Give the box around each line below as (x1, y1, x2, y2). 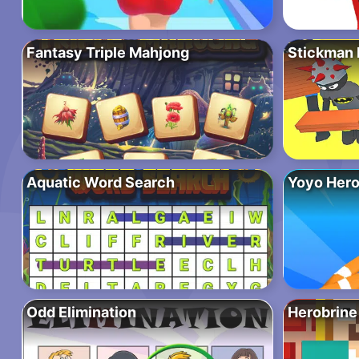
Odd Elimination (26, 304, 136, 321)
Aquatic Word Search (26, 174, 175, 192)
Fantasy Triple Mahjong (26, 44, 189, 62)
